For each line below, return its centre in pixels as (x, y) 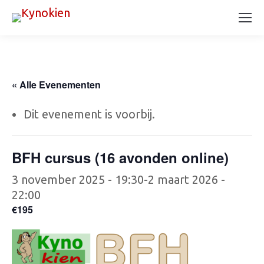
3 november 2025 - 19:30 (78, 179)
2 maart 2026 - (187, 179)
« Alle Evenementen (56, 85)
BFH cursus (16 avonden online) (120, 157)
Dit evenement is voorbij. (89, 114)
